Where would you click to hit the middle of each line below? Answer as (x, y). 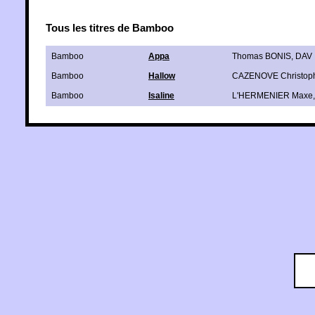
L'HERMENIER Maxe (272, 95)
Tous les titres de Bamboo (110, 27)
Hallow (162, 76)
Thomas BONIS (262, 56)
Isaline (161, 95)
